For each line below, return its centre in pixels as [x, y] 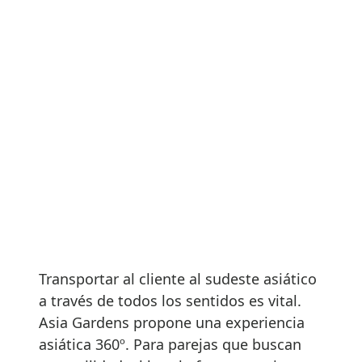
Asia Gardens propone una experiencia [172, 322]
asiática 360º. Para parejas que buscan [170, 344]
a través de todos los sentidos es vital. [170, 300]
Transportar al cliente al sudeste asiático [178, 278]
